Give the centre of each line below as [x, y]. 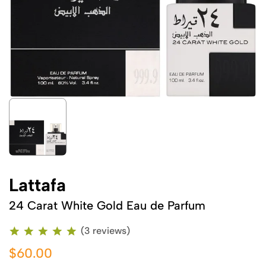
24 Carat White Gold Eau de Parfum [107, 205]
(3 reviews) [105, 231]
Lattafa [37, 185]
